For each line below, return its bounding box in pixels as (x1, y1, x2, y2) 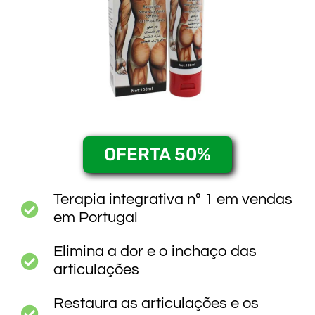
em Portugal (53, 210, 139, 226)
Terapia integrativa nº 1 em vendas (53, 191, 293, 208)
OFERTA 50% (104, 144, 211, 165)
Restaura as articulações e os (53, 295, 259, 312)
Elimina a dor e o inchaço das (53, 243, 257, 260)
